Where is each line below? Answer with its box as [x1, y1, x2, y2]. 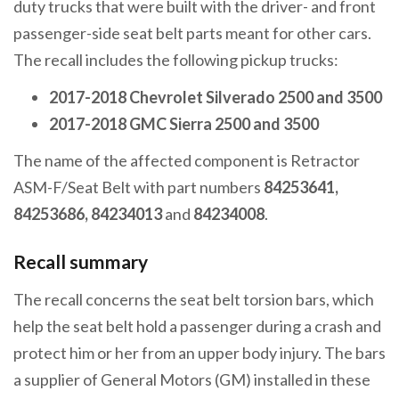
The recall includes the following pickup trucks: [13, 50, 338, 70]
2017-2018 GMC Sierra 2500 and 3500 [49, 113, 319, 134]
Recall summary [13, 250, 155, 273]
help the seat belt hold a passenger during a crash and [13, 315, 381, 336]
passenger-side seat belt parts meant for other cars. [13, 23, 371, 44]
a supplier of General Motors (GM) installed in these [13, 369, 370, 389]
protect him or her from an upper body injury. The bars [13, 342, 386, 362]
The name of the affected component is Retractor [13, 151, 360, 171]
